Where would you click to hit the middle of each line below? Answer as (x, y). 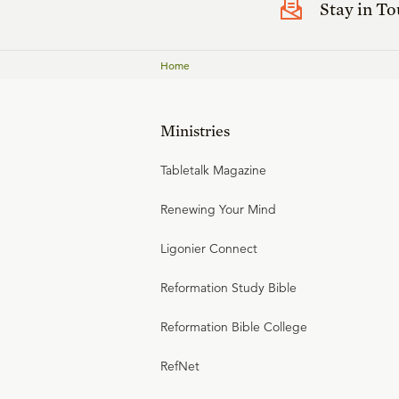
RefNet (180, 366)
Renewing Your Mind (218, 209)
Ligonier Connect (209, 248)
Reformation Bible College (234, 327)
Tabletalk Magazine (213, 170)
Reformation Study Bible (228, 288)
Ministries (195, 130)
